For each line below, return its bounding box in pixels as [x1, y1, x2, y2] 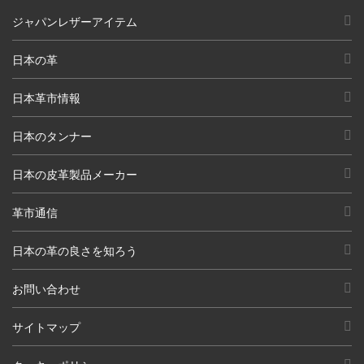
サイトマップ [12, 320, 80, 334]
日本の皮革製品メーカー [12, 167, 137, 181]
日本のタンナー [12, 129, 92, 143]
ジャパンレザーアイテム [12, 15, 137, 28]
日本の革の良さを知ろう [12, 244, 137, 258]
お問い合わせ [12, 282, 80, 296]
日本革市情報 [12, 91, 80, 105]
